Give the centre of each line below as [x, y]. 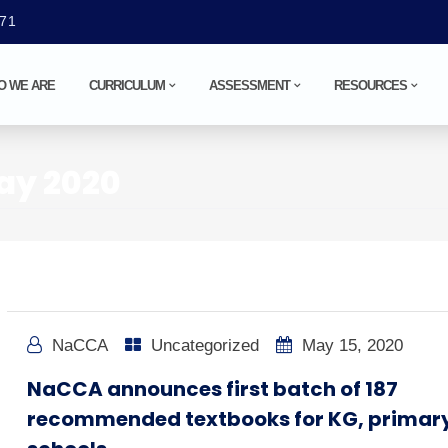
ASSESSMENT [249, 85]
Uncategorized [205, 345]
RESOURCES [370, 85]
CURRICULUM [127, 85]
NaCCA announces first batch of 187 [213, 389]
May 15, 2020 [350, 345]
